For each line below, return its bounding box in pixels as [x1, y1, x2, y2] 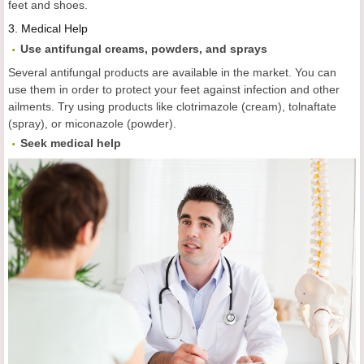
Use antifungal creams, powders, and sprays [20, 42, 267, 56]
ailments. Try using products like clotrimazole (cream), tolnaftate [8, 100, 336, 114]
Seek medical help [20, 136, 121, 150]
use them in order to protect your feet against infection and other [8, 83, 340, 97]
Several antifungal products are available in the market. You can [8, 66, 336, 80]
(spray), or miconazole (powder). [8, 117, 176, 131]
